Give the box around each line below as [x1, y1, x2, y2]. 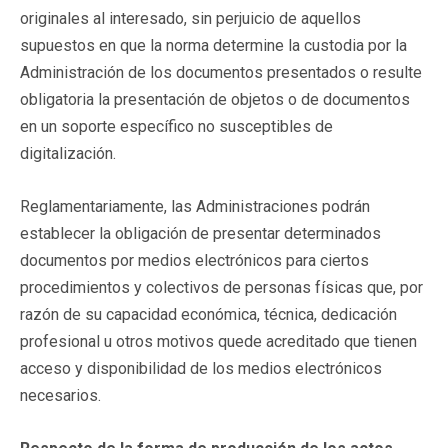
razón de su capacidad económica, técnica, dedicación [20, 304, 397, 324]
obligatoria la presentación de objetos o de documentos [20, 89, 410, 109]
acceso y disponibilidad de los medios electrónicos [20, 358, 382, 378]
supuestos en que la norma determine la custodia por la [20, 35, 407, 55]
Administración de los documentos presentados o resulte [20, 62, 422, 82]
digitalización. [20, 143, 116, 163]
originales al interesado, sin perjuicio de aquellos [20, 8, 361, 28]
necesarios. [20, 385, 101, 405]
